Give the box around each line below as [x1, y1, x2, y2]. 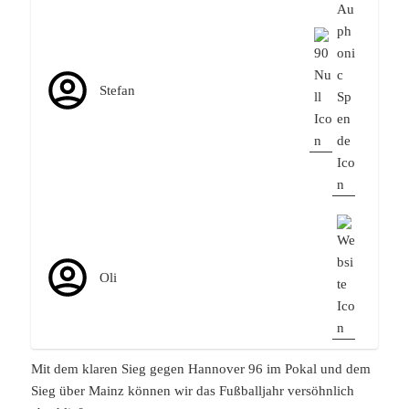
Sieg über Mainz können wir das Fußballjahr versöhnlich [31, 383, 355, 399]
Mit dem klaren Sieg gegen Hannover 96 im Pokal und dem [31, 362, 372, 377]
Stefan [100, 82, 136, 98]
